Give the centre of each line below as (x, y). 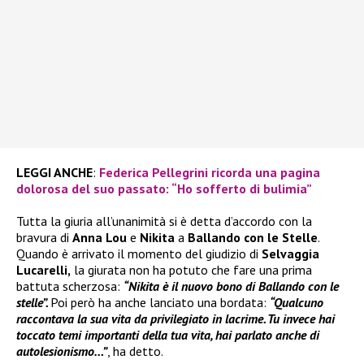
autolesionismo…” (62, 351)
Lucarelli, (43, 270)
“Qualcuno (297, 303)
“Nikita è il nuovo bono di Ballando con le (231, 286)
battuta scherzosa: (70, 286)
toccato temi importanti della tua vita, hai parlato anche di (168, 335)
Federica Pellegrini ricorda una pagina (210, 173)
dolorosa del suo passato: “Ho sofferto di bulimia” (164, 189)
